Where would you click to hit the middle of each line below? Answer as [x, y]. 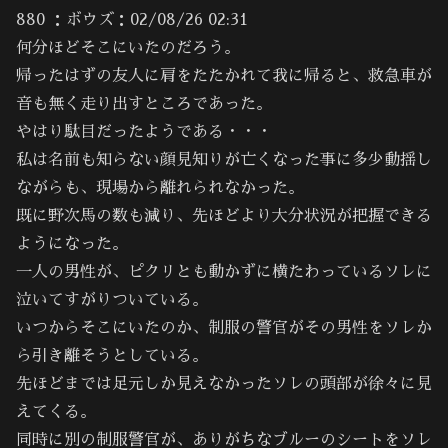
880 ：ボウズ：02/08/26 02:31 [132, 20]
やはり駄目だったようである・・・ [144, 132]
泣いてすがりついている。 [112, 300]
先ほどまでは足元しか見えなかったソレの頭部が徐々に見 [224, 384]
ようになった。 [72, 244]
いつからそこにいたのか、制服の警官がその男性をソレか [224, 328]
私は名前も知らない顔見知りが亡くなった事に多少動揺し [224, 160]
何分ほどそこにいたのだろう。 [128, 48]
